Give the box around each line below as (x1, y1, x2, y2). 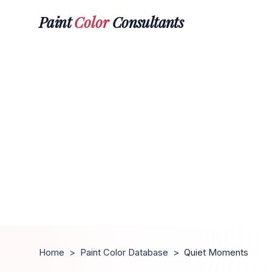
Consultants (109, 12, 184, 32)
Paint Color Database (80, 246, 168, 258)
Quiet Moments (184, 246, 248, 258)
